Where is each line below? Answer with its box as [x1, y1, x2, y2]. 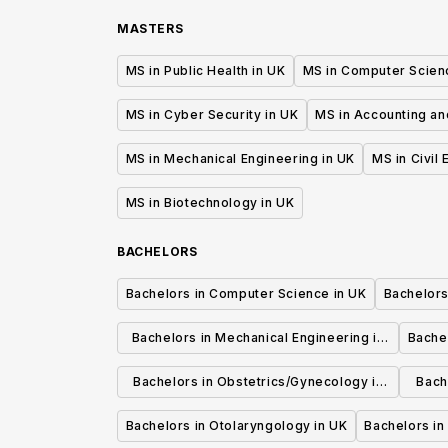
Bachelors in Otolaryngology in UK [125, 418, 348, 434]
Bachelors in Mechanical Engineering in [131, 330, 385, 346]
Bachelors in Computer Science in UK [125, 286, 367, 302]
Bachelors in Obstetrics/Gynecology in [132, 374, 384, 390]
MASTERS [117, 21, 184, 37]
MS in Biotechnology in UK [125, 195, 295, 211]
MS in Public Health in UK [125, 63, 286, 79]
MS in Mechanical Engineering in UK [125, 151, 355, 167]
